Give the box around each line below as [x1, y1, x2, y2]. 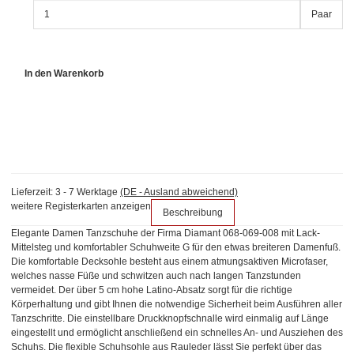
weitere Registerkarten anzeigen [11, 201, 151, 213]
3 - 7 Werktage [55, 186, 120, 198]
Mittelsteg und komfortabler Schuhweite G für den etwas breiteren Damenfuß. [11, 242, 341, 254]
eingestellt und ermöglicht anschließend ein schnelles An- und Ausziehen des [11, 327, 343, 339]
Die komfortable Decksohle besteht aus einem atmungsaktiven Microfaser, [11, 256, 328, 268]
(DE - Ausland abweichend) [120, 186, 238, 198]
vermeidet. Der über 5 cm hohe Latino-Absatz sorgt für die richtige [11, 284, 292, 296]
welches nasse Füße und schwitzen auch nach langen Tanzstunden [11, 270, 301, 282]
